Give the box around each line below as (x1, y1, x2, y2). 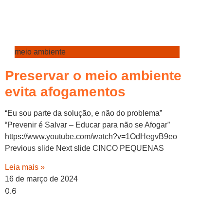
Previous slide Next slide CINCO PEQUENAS (5, 144, 164, 152)
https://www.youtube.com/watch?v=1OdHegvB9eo (5, 132, 177, 141)
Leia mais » (5, 163, 45, 172)
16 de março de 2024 (5, 175, 78, 183)
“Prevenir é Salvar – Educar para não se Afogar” (5, 120, 172, 129)
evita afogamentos (5, 84, 126, 99)
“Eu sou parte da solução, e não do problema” (5, 109, 162, 117)
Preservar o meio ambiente (5, 68, 182, 83)
